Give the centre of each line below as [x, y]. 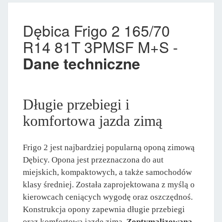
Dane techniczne [82, 63]
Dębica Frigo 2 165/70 [96, 30]
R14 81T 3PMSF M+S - [100, 47]
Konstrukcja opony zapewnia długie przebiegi [104, 209]
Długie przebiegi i [76, 104]
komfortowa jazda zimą [92, 120]
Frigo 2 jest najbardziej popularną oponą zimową [109, 147]
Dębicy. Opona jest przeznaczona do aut [93, 160]
